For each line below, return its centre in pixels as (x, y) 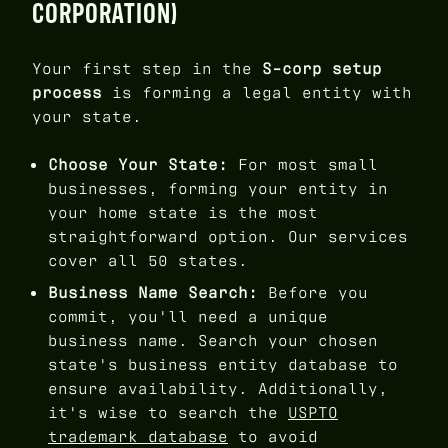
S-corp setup (322, 68)
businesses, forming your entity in (218, 188)
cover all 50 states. (148, 260)
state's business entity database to (223, 364)
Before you (313, 292)
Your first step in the (147, 68)
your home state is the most (183, 212)
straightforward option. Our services (228, 236)
